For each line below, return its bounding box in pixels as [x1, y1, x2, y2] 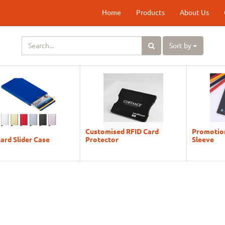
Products [136, 9, 165, 17]
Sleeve [191, 135, 214, 144]
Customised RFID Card [85, 127, 159, 136]
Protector [85, 135, 119, 144]
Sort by [169, 42, 191, 50]
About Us [180, 9, 209, 17]
